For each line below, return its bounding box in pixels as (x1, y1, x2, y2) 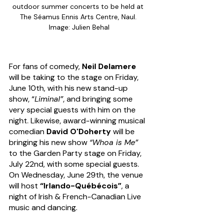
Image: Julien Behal (48, 22, 110, 32)
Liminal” (35, 93, 63, 104)
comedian (9, 126, 46, 137)
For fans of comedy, (9, 61, 82, 72)
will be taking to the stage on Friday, (9, 72, 141, 82)
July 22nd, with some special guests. (9, 158, 139, 169)
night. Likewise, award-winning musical (9, 115, 147, 126)
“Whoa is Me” (89, 137, 141, 147)
